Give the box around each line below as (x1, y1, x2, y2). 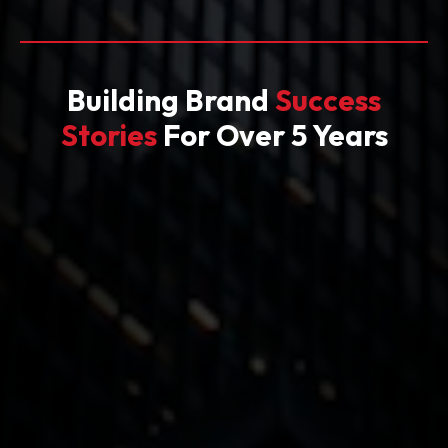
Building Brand (67, 82, 275, 120)
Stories (60, 117, 157, 155)
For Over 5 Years (156, 117, 388, 155)
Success (275, 82, 381, 120)
